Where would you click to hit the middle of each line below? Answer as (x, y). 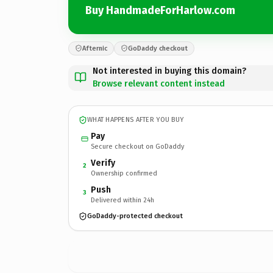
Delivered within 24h (122, 200)
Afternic (95, 48)
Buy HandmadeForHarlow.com (160, 10)
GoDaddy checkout (158, 48)
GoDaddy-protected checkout (135, 216)
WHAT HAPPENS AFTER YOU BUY (136, 120)
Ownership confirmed (124, 173)
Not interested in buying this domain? (169, 71)
